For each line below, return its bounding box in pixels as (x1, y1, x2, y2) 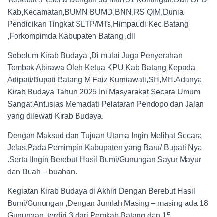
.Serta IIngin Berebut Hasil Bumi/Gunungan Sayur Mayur (7, 155, 201, 164)
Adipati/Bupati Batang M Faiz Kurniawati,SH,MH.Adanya (7, 76, 202, 84)
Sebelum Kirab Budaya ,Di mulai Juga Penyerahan (7, 51, 183, 60)
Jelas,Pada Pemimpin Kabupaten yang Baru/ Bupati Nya (7, 143, 202, 152)
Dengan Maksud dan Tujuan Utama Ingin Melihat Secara (7, 131, 202, 139)
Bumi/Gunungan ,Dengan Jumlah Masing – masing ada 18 (7, 199, 208, 207)
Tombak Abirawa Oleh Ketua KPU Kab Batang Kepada (7, 63, 195, 72)
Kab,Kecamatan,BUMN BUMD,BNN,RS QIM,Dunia (7, 8, 184, 16)
